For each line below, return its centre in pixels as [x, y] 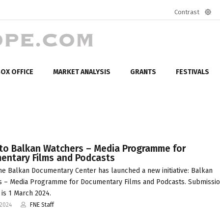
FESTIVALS [192, 72]
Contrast [187, 12]
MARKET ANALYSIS [82, 72]
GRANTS [143, 72]
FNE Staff [42, 205]
